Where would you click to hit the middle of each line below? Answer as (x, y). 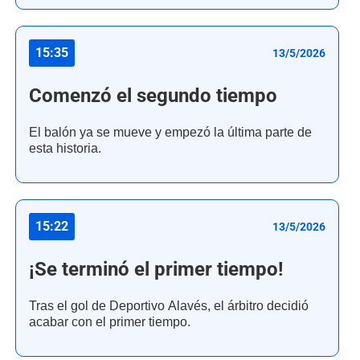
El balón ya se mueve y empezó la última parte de (170, 133)
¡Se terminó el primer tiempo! (156, 270)
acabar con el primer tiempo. (110, 322)
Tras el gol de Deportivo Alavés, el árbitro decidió (169, 306)
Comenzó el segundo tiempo (153, 96)
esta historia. (65, 149)
